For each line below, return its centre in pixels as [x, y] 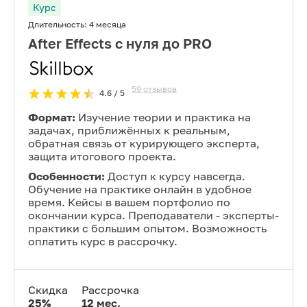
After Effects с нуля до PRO [120, 43]
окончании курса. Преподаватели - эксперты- [153, 215]
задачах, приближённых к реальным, [129, 130]
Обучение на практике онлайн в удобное [140, 189]
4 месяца [108, 24]
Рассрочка [110, 290]
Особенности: [66, 176]
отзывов [160, 89]
